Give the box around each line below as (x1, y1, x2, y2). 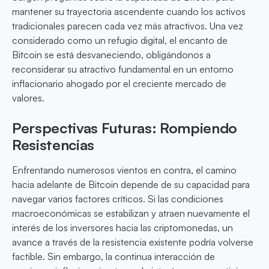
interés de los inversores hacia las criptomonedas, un (12, 222, 233, 234)
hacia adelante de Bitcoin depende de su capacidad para (12, 178, 250, 191)
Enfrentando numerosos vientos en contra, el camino (12, 164, 237, 177)
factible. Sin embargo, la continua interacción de (12, 250, 215, 263)
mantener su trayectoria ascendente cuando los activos (12, 5, 246, 18)
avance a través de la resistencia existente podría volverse (12, 236, 253, 249)
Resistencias (12, 136, 95, 154)
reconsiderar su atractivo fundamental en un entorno (12, 63, 234, 76)
